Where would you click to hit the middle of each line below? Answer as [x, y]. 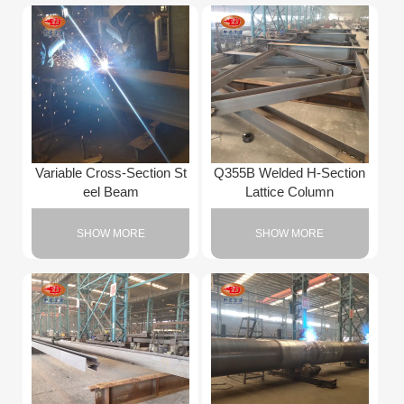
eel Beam [110, 192]
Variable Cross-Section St [110, 173]
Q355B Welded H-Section [290, 173]
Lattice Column [290, 192]
